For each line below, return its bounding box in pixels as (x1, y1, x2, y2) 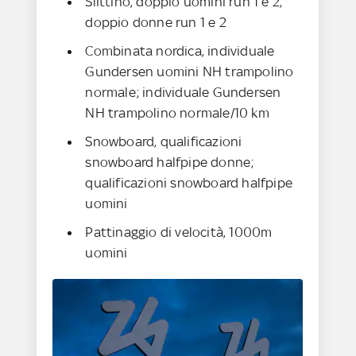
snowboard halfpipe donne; (85, 154, 254, 171)
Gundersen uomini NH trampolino (85, 64, 294, 80)
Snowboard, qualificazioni (85, 133, 242, 150)
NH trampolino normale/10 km (85, 105, 269, 122)
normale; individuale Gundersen (85, 84, 281, 101)
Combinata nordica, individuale (85, 43, 275, 60)
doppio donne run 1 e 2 (85, 14, 226, 31)
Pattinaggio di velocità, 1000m (85, 224, 273, 241)
